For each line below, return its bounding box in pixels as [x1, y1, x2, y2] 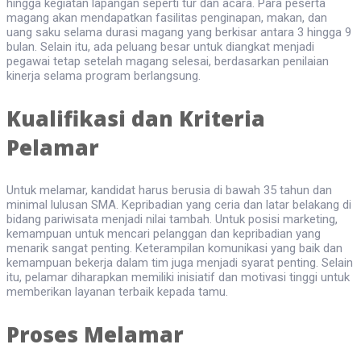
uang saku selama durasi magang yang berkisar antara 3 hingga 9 [6, 25, 351, 40]
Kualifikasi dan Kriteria [6, 104, 265, 134]
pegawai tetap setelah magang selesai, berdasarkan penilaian [6, 54, 329, 69]
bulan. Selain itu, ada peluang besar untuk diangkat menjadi [6, 39, 314, 55]
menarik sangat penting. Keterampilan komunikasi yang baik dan [6, 241, 342, 256]
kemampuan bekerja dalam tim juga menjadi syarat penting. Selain [6, 255, 353, 271]
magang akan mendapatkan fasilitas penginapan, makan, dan [6, 10, 327, 26]
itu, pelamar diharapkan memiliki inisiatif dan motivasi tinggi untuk [6, 270, 350, 285]
